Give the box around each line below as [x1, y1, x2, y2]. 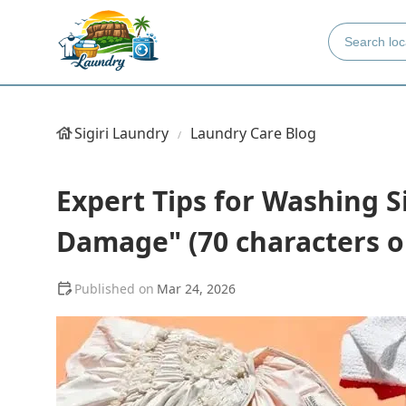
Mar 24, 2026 [157, 280, 236, 297]
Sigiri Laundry [74, 123, 169, 143]
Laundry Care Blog [190, 123, 316, 143]
